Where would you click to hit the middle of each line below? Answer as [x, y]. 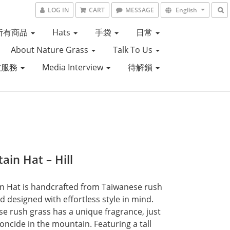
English [186, 10]
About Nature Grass [50, 50]
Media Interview [73, 67]
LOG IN [58, 10]
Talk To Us [133, 50]
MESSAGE [140, 10]
